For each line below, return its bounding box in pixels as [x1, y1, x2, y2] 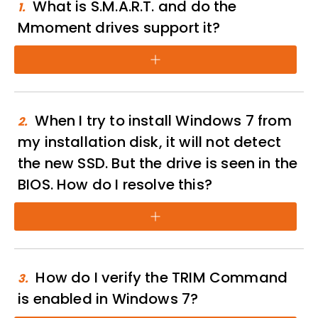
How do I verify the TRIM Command [35, 268, 288, 287]
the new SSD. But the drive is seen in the [18, 153, 298, 173]
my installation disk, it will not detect [18, 132, 282, 152]
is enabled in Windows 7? [18, 289, 199, 309]
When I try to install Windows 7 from [35, 111, 292, 131]
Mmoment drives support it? [18, 18, 221, 38]
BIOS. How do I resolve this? [18, 175, 213, 194]
